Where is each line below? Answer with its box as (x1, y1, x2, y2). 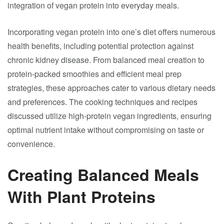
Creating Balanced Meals (7, 163, 199, 186)
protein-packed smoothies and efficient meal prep (7, 68, 181, 79)
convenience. (7, 138, 55, 149)
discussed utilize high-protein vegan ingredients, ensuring (7, 110, 211, 121)
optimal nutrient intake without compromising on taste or (7, 124, 204, 135)
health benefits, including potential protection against (7, 40, 193, 51)
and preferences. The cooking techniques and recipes (7, 96, 197, 107)
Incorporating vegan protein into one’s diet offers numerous (7, 26, 215, 37)
